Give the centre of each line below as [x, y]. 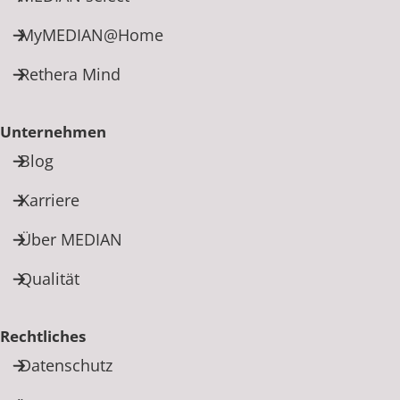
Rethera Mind [70, 74]
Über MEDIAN [71, 239]
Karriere [50, 200]
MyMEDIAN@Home [92, 34]
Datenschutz [66, 365]
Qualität [50, 278]
